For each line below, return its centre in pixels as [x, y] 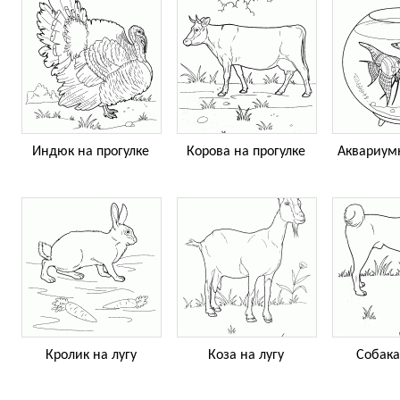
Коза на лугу [246, 355]
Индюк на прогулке [91, 151]
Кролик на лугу [91, 355]
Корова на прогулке [246, 151]
